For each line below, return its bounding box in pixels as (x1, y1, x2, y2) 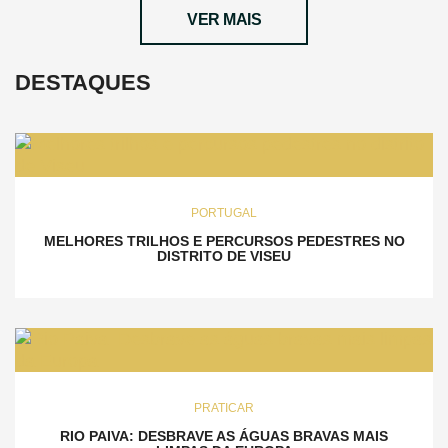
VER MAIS (187, 11, 261, 29)
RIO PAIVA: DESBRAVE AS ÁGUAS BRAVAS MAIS (60, 428, 388, 445)
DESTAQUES (15, 70, 151, 96)
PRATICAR (194, 401, 254, 416)
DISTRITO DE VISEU (157, 248, 291, 265)
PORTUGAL (191, 206, 257, 221)
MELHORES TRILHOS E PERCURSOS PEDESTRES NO (43, 233, 405, 250)
